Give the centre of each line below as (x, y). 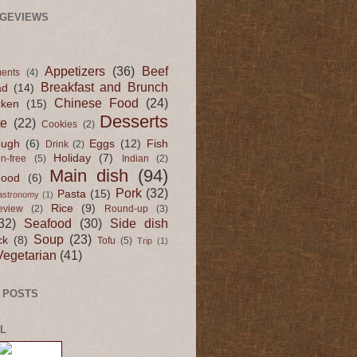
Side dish (139, 224)
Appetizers (75, 71)
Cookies (59, 125)
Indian (135, 159)
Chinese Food (96, 103)
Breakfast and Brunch (104, 87)
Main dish (89, 176)
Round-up (127, 209)
